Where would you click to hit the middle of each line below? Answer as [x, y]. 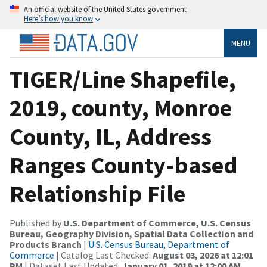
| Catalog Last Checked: [103, 255]
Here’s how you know [58, 18]
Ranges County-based [124, 165]
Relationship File [97, 193]
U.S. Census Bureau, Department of [159, 244]
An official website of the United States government [105, 9]
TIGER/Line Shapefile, [123, 79]
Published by [36, 223]
